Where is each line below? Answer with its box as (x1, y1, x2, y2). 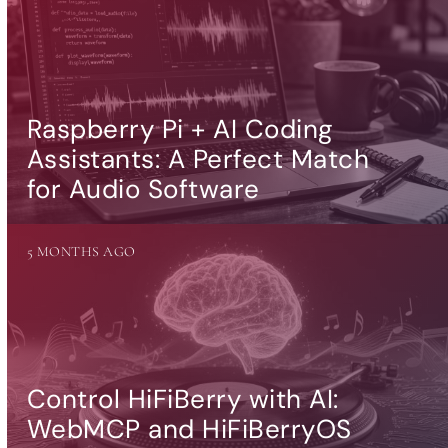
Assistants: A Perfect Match (26, 142, 370, 177)
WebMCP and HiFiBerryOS (26, 411, 352, 446)
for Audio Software (26, 172, 260, 207)
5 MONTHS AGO (26, 243, 136, 261)
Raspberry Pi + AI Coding (26, 112, 334, 147)
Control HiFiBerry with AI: (26, 381, 339, 416)
